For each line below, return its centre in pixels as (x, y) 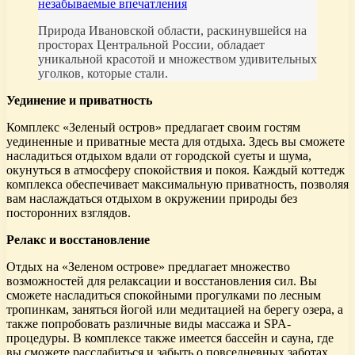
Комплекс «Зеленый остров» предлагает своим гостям (153, 128)
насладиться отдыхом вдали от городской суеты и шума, (159, 156)
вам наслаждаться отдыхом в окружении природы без (152, 199)
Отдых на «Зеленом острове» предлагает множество (148, 267)
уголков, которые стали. (103, 74)
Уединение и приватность (79, 101)
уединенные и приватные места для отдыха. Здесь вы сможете (176, 142)
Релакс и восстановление (78, 240)
